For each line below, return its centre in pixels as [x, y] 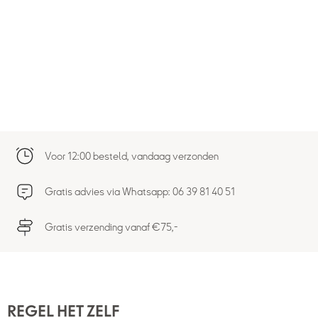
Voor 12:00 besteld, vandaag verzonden [131, 156]
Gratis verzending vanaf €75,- [111, 227]
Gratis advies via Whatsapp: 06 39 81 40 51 [139, 192]
